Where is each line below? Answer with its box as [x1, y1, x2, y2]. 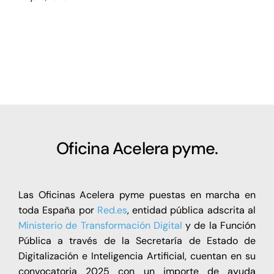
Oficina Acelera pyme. [56, 137, 218, 159]
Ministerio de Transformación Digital [18, 218, 182, 232]
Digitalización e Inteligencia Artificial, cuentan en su [18, 249, 256, 262]
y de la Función [182, 218, 256, 232]
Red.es [97, 203, 127, 217]
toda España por [18, 203, 97, 217]
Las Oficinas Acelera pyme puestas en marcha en [18, 188, 256, 201]
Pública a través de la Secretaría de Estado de [18, 234, 256, 247]
